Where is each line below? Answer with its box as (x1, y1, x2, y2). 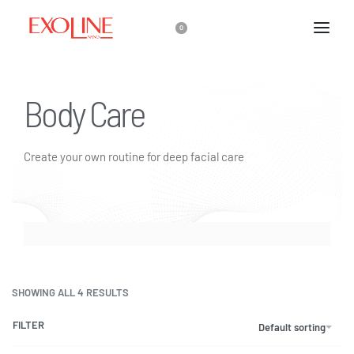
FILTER (13, 318, 44, 332)
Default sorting (258, 320, 326, 333)
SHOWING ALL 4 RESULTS (12, 286, 129, 299)
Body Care (24, 91, 145, 134)
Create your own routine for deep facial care (24, 149, 244, 164)
